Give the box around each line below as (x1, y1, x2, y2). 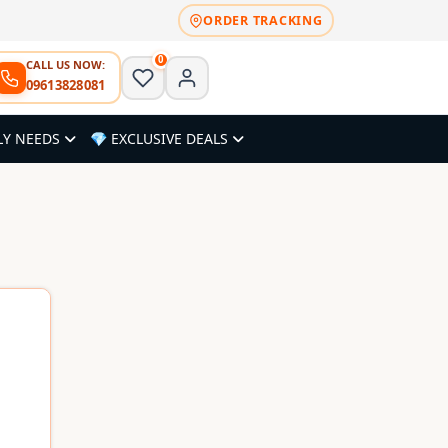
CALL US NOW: (25, 56, 106, 72)
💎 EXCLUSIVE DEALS (89, 129, 232, 148)
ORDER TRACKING (203, 11, 323, 29)
